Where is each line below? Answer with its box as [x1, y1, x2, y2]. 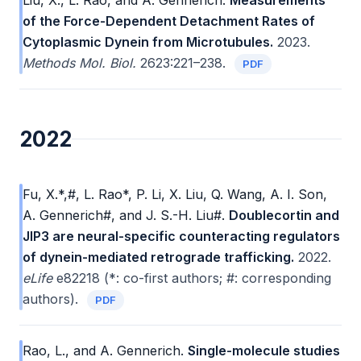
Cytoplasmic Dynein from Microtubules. [23, 34, 273, 50]
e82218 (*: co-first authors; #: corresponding [52, 270, 331, 286]
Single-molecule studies [188, 342, 340, 359]
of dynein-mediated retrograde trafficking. [23, 249, 294, 265]
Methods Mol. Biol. [23, 55, 136, 71]
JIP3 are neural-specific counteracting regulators [23, 228, 340, 244]
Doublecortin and [229, 207, 339, 223]
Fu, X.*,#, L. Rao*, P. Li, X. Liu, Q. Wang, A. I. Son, [23, 186, 327, 202]
